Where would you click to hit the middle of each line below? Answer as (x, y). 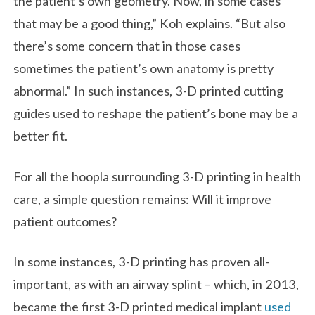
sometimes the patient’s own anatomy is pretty (144, 69)
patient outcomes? (65, 221)
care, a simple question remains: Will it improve (143, 199)
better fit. (41, 136)
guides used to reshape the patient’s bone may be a (156, 114)
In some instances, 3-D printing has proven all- (142, 262)
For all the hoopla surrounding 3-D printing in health (157, 176)
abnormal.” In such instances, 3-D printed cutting (149, 91)
